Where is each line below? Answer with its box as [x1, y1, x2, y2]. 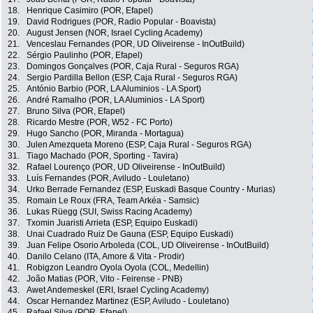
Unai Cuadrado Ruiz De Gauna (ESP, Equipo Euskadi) [27, 229, 233, 240]
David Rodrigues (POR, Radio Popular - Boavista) [27, 17, 216, 27]
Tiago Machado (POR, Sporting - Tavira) [27, 151, 178, 161]
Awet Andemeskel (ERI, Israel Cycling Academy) [27, 285, 209, 296]
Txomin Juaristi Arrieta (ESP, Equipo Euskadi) [27, 218, 198, 228]
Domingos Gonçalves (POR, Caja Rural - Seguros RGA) [27, 61, 239, 72]
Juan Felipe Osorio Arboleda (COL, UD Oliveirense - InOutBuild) [27, 240, 269, 251]
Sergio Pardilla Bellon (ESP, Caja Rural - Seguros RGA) [27, 73, 238, 83]
